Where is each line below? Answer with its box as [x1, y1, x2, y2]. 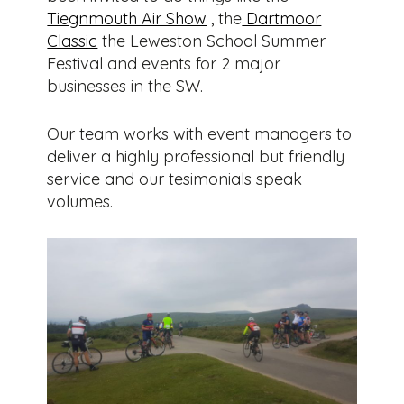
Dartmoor [242, 7, 322, 29]
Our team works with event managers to [47, 123, 353, 144]
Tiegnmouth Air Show [47, 7, 207, 29]
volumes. [47, 190, 114, 212]
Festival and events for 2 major [47, 52, 281, 74]
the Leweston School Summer [97, 30, 326, 51]
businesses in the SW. [47, 75, 204, 96]
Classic [47, 30, 98, 51]
